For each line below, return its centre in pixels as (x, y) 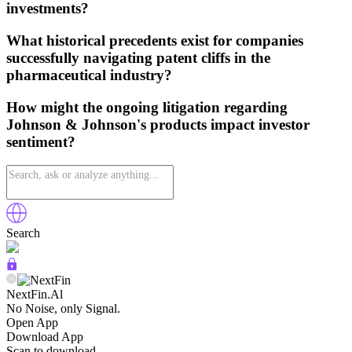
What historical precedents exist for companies (155, 40)
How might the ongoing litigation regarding (147, 107)
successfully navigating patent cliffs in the (138, 57)
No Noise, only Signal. (63, 309)
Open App (32, 323)
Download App (45, 337)
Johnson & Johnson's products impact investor (158, 124)
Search (23, 233)
